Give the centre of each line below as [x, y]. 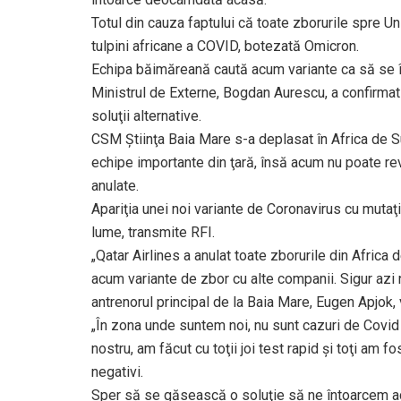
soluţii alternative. [146, 115]
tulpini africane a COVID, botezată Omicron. [225, 46]
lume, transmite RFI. [153, 232]
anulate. [115, 185]
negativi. [117, 371]
